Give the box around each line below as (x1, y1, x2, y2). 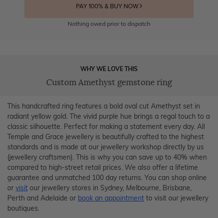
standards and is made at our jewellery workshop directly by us (7, 143, 204, 152)
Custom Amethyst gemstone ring (46, 77, 172, 88)
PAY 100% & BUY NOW (75, 2, 140, 11)
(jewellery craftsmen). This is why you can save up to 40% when (7, 153, 207, 162)
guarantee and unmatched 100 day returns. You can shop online (7, 173, 207, 182)
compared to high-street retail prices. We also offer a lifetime (7, 163, 198, 172)
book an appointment (78, 194, 144, 203)
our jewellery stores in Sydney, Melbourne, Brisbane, (28, 183, 192, 193)
